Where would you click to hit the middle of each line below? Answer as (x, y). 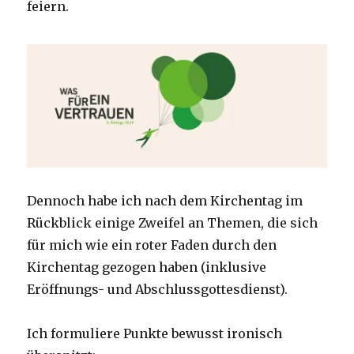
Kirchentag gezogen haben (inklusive (147, 267)
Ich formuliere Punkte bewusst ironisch (155, 334)
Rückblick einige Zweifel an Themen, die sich (173, 223)
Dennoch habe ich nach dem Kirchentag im (165, 201)
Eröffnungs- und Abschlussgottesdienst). (158, 290)
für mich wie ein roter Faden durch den (152, 245)
